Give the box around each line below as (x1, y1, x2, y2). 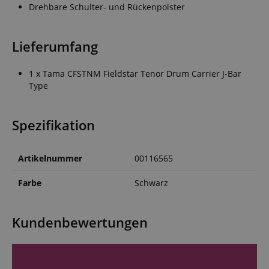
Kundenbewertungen (12, 213, 148, 232)
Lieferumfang (12, 37, 98, 56)
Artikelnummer (18, 152, 82, 164)
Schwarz (134, 177, 168, 189)
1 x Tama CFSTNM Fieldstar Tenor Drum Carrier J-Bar (29, 67, 241, 79)
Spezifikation (12, 115, 95, 134)
